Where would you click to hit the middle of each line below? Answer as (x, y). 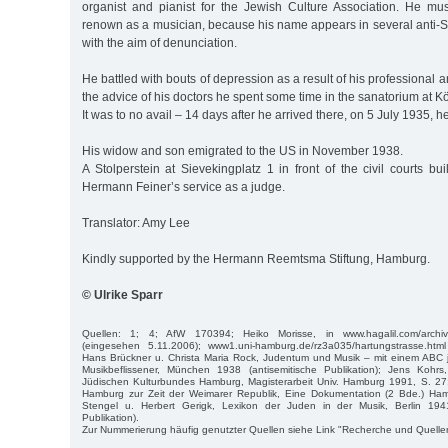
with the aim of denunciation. (159, 42)
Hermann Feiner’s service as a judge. (183, 186)
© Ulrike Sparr (122, 294)
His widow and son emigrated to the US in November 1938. (242, 150)
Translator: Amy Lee (136, 222)
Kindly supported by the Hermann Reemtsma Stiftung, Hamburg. (256, 258)
